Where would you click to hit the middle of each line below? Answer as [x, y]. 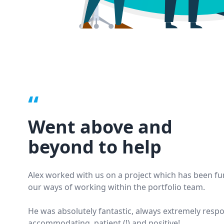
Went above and [100, 126]
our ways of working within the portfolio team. [116, 187]
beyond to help [95, 146]
